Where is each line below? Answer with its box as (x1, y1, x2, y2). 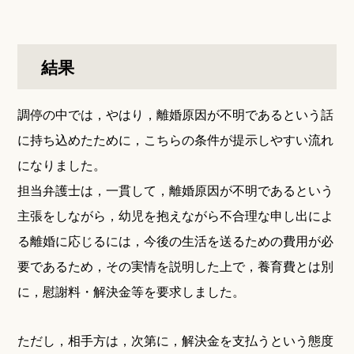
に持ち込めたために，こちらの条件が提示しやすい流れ (17, 130, 334, 149)
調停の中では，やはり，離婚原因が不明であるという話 (17, 105, 334, 123)
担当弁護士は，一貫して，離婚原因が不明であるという (17, 181, 334, 199)
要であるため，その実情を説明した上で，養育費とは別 (17, 257, 334, 275)
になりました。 (17, 156, 107, 174)
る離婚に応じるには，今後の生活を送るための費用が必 (17, 232, 334, 250)
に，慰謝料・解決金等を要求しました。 (17, 282, 246, 300)
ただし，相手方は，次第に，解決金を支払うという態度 (17, 331, 334, 349)
